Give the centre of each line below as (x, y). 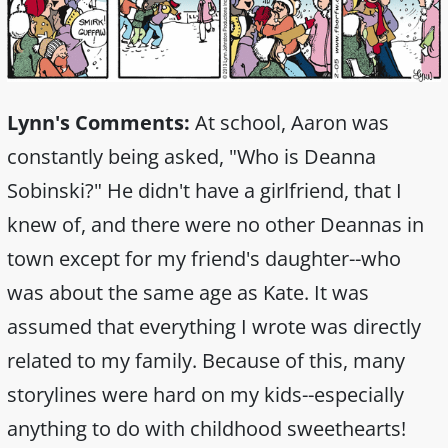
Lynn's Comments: (98, 123)
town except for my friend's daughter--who (204, 259)
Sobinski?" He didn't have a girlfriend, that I (204, 191)
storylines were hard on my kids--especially (205, 395)
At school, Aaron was (289, 123)
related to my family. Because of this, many (206, 361)
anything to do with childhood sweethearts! (206, 429)
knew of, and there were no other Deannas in (215, 225)
